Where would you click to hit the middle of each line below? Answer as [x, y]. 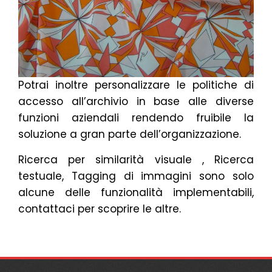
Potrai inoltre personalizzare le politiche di [136, 85]
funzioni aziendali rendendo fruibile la [136, 118]
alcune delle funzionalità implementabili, [136, 192]
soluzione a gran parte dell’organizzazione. [130, 134]
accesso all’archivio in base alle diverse [136, 101]
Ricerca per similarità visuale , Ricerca [136, 160]
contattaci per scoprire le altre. [100, 209]
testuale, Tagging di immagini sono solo [136, 176]
